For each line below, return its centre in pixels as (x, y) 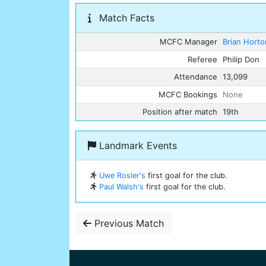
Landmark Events (137, 146)
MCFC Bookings (188, 94)
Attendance (195, 77)
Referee (202, 59)
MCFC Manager (188, 42)
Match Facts (125, 18)
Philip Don (241, 59)
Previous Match (128, 224)
